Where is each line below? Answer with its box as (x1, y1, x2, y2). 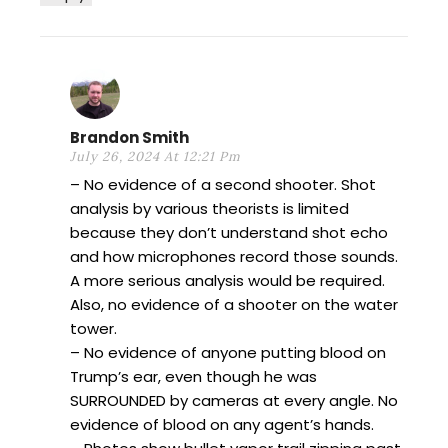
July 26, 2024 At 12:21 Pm (70, 147, 241, 165)
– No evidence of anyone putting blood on (70, 341, 386, 363)
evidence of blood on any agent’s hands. (70, 413, 374, 435)
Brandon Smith (70, 126, 189, 148)
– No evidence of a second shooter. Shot (70, 173, 376, 195)
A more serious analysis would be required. (70, 269, 385, 291)
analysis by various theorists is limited (70, 197, 349, 219)
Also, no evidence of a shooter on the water (70, 293, 398, 315)
